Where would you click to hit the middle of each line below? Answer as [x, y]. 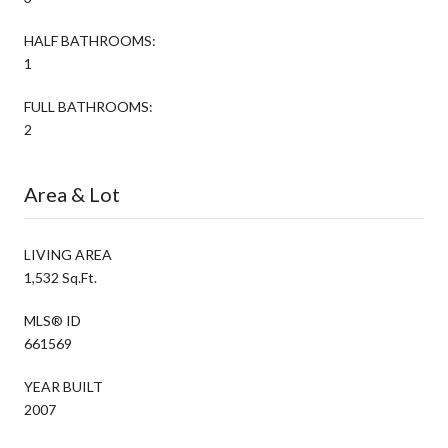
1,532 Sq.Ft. [60, 277]
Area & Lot [72, 193]
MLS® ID [52, 320]
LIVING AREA [68, 254]
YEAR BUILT [63, 386]
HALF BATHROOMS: [90, 40]
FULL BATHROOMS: [88, 106]
